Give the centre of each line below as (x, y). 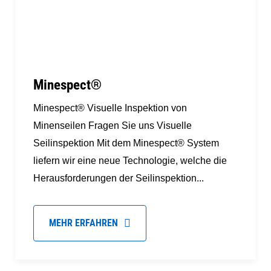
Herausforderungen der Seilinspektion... (119, 178)
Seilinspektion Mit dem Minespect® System (126, 143)
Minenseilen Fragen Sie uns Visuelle (113, 126)
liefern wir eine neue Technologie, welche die (130, 161)
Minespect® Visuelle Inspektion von (110, 108)
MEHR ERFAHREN (83, 223)
